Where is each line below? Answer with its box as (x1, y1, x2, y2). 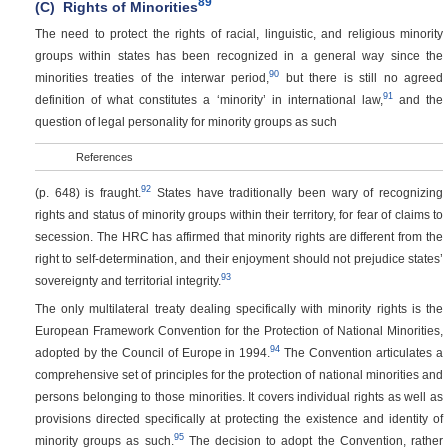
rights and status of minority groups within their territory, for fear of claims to (35, 207, 443, 221)
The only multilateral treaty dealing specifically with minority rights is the (35, 301, 443, 315)
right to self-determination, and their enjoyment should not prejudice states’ (35, 251, 443, 265)
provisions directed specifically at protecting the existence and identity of (35, 411, 443, 425)
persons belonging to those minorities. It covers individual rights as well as (35, 389, 443, 403)
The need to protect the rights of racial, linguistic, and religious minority (35, 26, 443, 40)
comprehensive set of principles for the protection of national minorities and (35, 367, 443, 381)
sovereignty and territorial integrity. (35, 273, 221, 287)
